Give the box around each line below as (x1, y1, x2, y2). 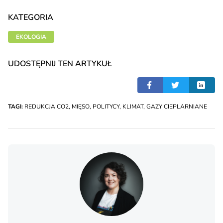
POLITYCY (93, 103, 119, 111)
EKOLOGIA (16, 33, 46, 41)
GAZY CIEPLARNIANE (146, 103, 207, 111)
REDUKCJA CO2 (24, 103, 69, 111)
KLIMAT (122, 103, 143, 111)
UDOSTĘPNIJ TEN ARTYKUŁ (8, 58, 112, 70)
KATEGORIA (8, 12, 53, 23)
